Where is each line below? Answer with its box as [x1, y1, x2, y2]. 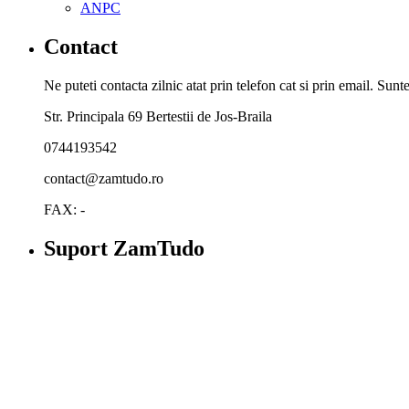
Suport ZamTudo [44, 236, 204, 260]
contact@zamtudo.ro [44, 170, 163, 186]
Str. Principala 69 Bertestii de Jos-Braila [44, 108, 272, 124]
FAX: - [44, 201, 85, 217]
